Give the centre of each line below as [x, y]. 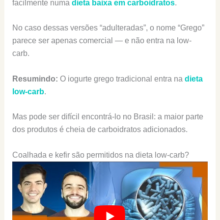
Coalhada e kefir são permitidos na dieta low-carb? [100, 155]
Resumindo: [36, 79]
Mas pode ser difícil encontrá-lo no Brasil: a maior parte [108, 117]
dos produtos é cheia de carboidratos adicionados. [100, 130]
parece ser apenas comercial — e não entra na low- [102, 41]
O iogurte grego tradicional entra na [122, 79]
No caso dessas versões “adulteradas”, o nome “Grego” [108, 28]
